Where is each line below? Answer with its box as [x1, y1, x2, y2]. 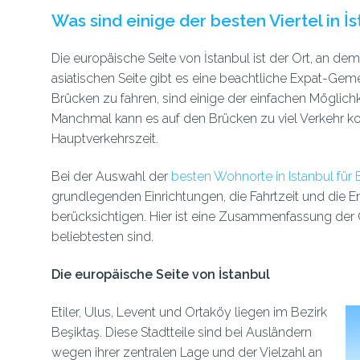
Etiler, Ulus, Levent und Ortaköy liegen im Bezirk [51, 305, 327, 320]
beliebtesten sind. [51, 229, 153, 244]
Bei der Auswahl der [51, 169, 171, 184]
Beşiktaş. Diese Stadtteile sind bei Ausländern [51, 325, 312, 340]
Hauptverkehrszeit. [51, 131, 158, 146]
